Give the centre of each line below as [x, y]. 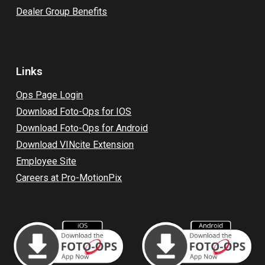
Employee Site [46, 161]
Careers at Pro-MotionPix [69, 177]
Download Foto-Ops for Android [82, 128]
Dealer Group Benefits [62, 11]
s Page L [47, 95]
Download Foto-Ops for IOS [74, 111]
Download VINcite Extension [75, 144]
